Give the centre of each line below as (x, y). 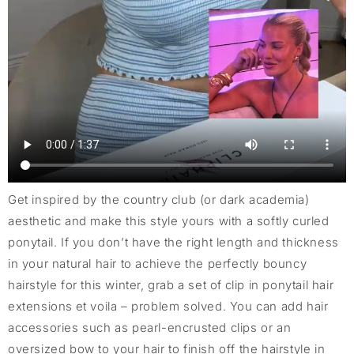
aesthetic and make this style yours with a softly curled (169, 221)
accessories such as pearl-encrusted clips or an (150, 328)
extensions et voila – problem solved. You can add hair (168, 307)
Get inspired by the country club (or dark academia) (159, 200)
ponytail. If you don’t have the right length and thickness (173, 243)
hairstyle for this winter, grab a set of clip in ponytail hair (171, 285)
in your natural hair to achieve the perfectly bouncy (158, 264)
